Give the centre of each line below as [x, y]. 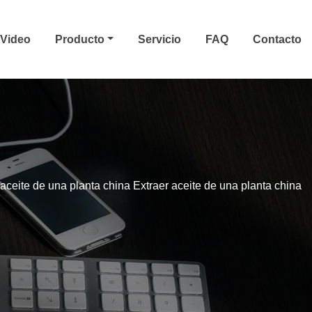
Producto [81, 39]
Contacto [277, 39]
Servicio [159, 39]
